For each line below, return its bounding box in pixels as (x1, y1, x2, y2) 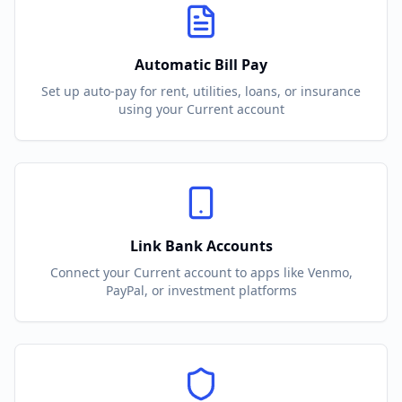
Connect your (49, 264, 134, 281)
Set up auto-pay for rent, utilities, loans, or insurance (41, 83, 361, 100)
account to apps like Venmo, (179, 264, 353, 281)
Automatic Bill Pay (135, 55, 267, 74)
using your (118, 100, 187, 118)
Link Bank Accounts (129, 236, 273, 256)
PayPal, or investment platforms (105, 282, 297, 299)
